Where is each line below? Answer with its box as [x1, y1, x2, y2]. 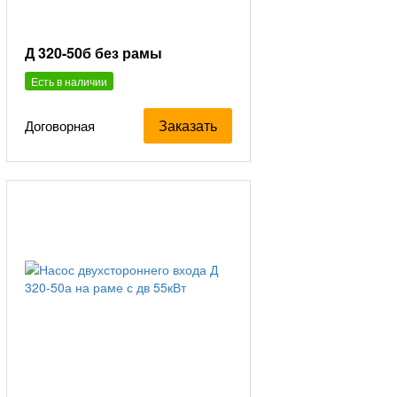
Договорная [25, 116, 96, 136]
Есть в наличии [31, 73, 108, 89]
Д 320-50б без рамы [25, 42, 163, 63]
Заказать [159, 114, 218, 136]
